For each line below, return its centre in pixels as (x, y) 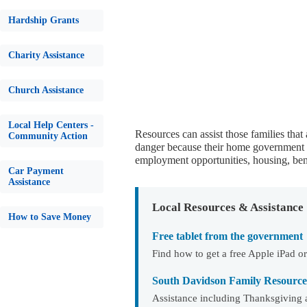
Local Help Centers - (51, 125)
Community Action (48, 136)
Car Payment (36, 171)
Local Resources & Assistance (228, 207)
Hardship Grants (44, 20)
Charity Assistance (46, 55)
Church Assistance (46, 90)
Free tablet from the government (228, 236)
